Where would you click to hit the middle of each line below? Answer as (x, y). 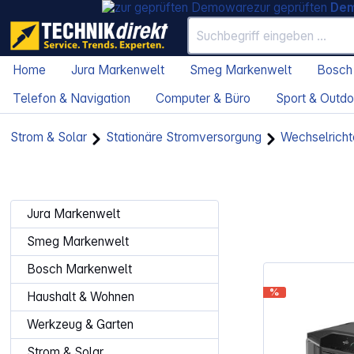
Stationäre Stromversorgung (184, 137)
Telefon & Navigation (72, 99)
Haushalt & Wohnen (81, 297)
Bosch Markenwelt (80, 269)
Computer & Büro (203, 99)
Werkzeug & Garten (81, 325)
